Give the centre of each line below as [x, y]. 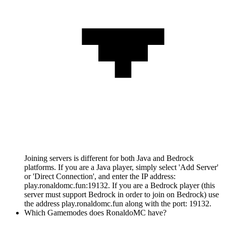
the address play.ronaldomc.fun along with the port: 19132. [118, 203]
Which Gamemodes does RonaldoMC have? [95, 212]
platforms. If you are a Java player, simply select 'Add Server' [121, 167]
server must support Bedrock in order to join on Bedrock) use [122, 194]
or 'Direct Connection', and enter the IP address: [100, 176]
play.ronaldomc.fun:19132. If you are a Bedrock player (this [120, 185]
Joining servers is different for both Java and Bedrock [109, 158]
